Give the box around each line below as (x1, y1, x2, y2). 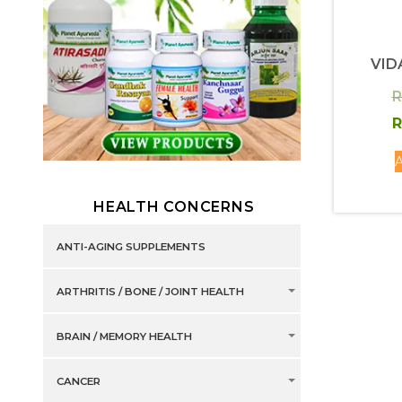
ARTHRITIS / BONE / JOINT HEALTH (56, 285, 244, 299)
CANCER (56, 375, 100, 389)
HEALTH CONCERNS (93, 198, 255, 216)
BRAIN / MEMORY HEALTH (56, 330, 192, 344)
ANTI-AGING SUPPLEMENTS (56, 240, 205, 254)
